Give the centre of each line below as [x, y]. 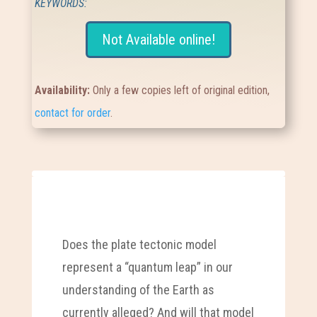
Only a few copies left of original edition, [181, 91]
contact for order [73, 113]
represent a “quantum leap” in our [147, 267]
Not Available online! [158, 40]
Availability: [64, 91]
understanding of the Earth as [138, 289]
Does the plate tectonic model [139, 244]
